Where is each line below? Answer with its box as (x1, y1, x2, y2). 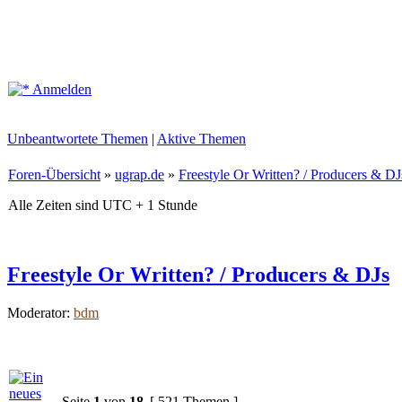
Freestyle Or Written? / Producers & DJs (7, 262, 389, 286)
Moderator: (7, 304, 74, 320)
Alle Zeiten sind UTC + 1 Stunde (8, 197, 197, 213)
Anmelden (30, 82, 92, 97)
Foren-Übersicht (8, 167, 100, 182)
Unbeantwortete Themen (7, 131, 148, 146)
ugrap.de (115, 167, 164, 182)
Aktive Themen (157, 131, 246, 146)
